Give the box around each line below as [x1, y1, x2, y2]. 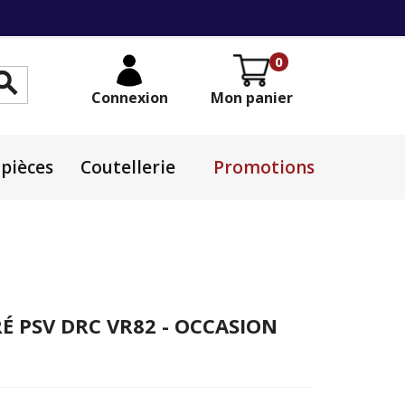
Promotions [213, 155, 315, 179]
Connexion [90, 88, 168, 108]
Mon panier [210, 88, 293, 108]
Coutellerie [80, 155, 175, 179]
